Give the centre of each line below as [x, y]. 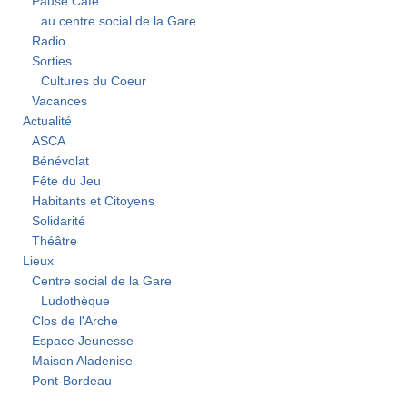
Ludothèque [75, 302]
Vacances [60, 102]
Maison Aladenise [82, 362]
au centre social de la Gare [119, 22]
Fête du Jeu [66, 182]
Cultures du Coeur [94, 82]
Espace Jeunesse [83, 342]
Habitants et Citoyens [93, 202]
